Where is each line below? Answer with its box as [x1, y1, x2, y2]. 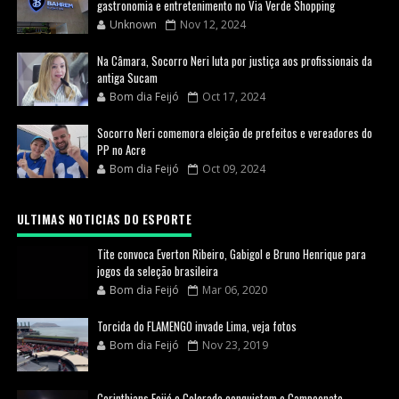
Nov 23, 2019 [201, 338, 268, 354]
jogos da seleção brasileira [96, 262, 218, 281]
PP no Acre [96, 141, 146, 159]
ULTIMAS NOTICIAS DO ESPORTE [16, 210, 192, 229]
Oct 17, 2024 [201, 89, 265, 105]
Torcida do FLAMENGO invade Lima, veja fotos [96, 317, 297, 336]
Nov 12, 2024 [179, 17, 246, 33]
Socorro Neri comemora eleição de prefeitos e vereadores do [96, 124, 372, 142]
